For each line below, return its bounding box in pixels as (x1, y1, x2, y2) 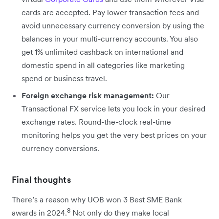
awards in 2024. (12, 208, 67, 218)
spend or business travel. (22, 73, 107, 83)
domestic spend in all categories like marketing (22, 60, 185, 70)
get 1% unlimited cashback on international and (22, 47, 183, 57)
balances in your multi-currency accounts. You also (22, 34, 198, 44)
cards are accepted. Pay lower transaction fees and (22, 7, 199, 17)
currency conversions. (22, 143, 101, 153)
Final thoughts (12, 174, 71, 185)
